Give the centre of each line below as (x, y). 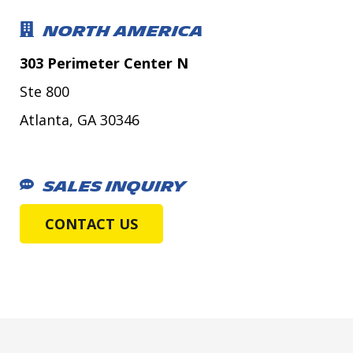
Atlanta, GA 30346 (80, 119)
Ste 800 (45, 91)
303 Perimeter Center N (104, 63)
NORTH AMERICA (123, 31)
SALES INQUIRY (115, 186)
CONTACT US (91, 223)
